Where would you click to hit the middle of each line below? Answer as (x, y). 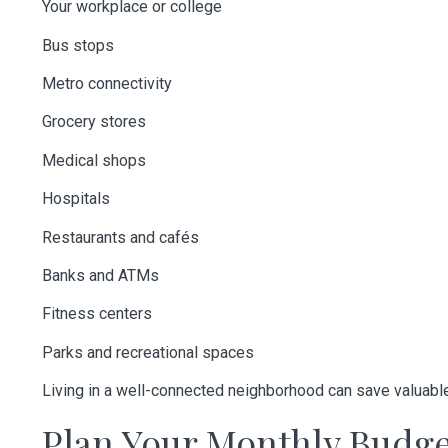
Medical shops (94, 160)
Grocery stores (94, 122)
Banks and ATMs (100, 275)
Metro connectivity (107, 83)
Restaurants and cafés (120, 237)
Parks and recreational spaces (148, 352)
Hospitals (76, 199)
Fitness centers (97, 314)
